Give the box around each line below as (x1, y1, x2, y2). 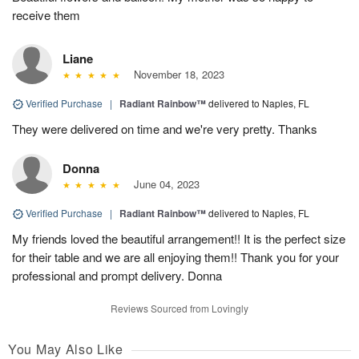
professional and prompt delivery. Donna (12, 266, 222, 284)
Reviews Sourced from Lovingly (111, 301, 248, 315)
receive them (12, 6, 80, 23)
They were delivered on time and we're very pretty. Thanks (12, 119, 317, 137)
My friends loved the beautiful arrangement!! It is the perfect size (12, 229, 345, 247)
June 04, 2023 (127, 175, 200, 192)
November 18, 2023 (127, 66, 224, 82)
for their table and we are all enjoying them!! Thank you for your (12, 248, 339, 265)
